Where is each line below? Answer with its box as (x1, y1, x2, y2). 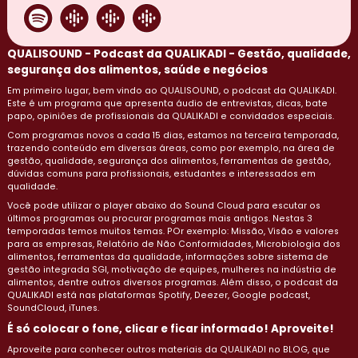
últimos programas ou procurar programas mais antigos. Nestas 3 (7, 213, 312, 225)
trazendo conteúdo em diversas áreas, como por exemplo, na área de (7, 142, 335, 155)
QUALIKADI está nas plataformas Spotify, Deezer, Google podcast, (7, 289, 310, 302)
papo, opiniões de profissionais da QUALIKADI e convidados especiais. (7, 110, 334, 123)
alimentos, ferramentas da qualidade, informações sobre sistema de (7, 251, 328, 264)
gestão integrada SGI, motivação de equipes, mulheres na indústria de (7, 264, 336, 276)
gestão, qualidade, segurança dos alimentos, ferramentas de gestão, (7, 155, 331, 168)
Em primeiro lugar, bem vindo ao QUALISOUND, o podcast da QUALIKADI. (7, 85, 336, 97)
